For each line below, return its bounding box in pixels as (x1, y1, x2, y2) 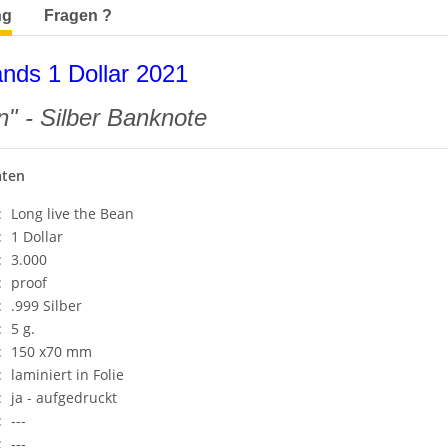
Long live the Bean (11, 203, 134, 223)
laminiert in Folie (11, 364, 124, 384)
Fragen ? (44, 6, 112, 24)
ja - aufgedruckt (11, 387, 117, 407)
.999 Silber (11, 295, 82, 315)
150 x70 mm (11, 341, 92, 361)
